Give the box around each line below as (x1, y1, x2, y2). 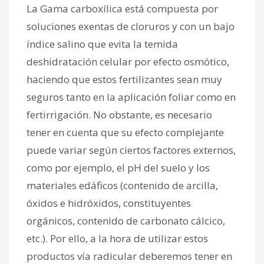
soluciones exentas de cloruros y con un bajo (27, 19, 235, 33)
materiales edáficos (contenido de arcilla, (27, 178, 218, 192)
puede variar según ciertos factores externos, (27, 143, 236, 157)
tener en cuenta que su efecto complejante (27, 125, 224, 139)
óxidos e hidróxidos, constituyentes (27, 196, 191, 210)
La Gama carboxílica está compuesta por (27, 1, 218, 15)
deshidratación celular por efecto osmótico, (27, 54, 229, 68)
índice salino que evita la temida (27, 37, 178, 51)
